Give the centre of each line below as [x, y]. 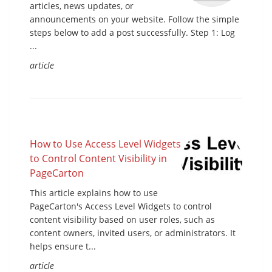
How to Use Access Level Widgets [105, 144]
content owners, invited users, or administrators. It [133, 233]
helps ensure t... [63, 246]
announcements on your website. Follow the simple [134, 19]
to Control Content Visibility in [98, 159]
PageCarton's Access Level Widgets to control [121, 206]
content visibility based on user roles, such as [122, 220]
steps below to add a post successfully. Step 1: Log [132, 33]
